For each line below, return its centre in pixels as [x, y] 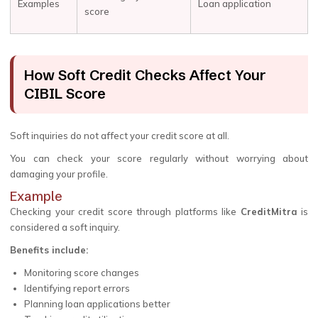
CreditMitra [269, 212]
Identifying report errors [77, 288]
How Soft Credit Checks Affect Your [145, 75]
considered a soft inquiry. [65, 227]
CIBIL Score [65, 93]
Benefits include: [49, 250]
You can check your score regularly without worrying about [159, 158]
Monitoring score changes [82, 273]
